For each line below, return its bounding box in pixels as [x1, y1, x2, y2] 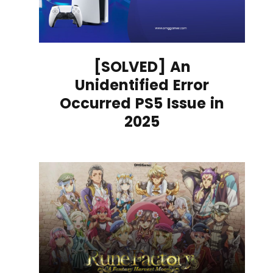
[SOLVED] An [93, 56, 191, 77]
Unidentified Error [75, 74, 210, 95]
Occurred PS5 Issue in [60, 93, 225, 113]
